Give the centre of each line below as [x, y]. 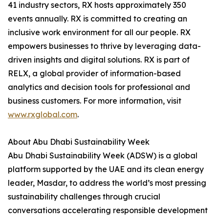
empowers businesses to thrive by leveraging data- [104, 46]
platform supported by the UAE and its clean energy [106, 169]
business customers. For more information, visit [95, 101]
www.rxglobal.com [43, 114]
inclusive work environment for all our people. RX [99, 32]
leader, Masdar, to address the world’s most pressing [107, 183]
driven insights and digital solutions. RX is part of [99, 60]
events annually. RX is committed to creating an [98, 19]
